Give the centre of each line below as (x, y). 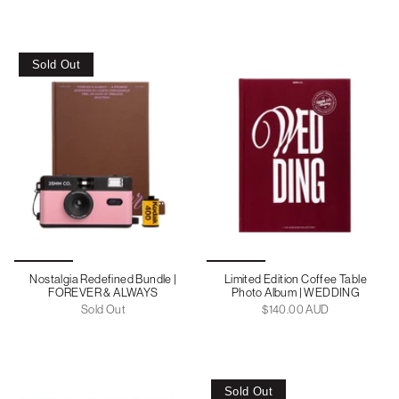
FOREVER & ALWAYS (103, 292)
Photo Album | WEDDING (296, 292)
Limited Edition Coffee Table (296, 279)
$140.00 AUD (296, 309)
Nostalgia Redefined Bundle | (103, 279)
